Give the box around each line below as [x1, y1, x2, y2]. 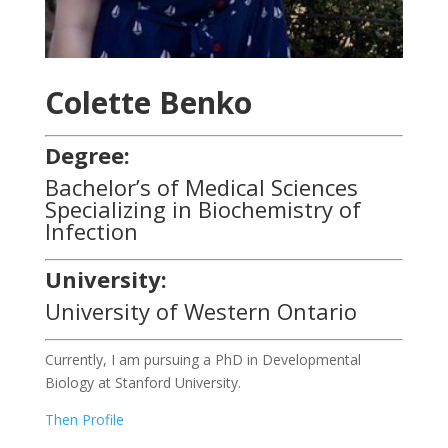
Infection [44, 216, 138, 247]
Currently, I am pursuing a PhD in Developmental [44, 350, 361, 370]
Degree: [44, 140, 130, 171]
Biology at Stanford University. [44, 373, 241, 393]
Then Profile [44, 410, 124, 430]
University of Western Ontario [44, 296, 357, 327]
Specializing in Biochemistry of [44, 194, 361, 225]
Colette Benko [44, 82, 252, 124]
